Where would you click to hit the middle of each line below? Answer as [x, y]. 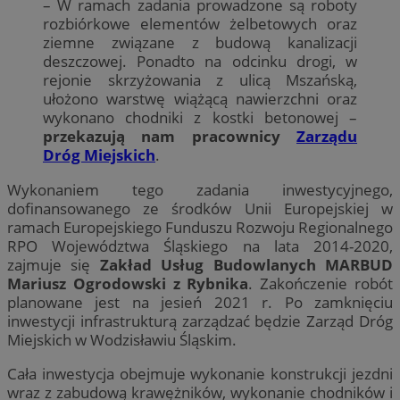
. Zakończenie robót [321, 283]
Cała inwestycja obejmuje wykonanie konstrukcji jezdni [200, 373]
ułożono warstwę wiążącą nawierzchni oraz [200, 99]
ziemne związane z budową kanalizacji [200, 43]
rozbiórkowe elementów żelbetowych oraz [200, 24]
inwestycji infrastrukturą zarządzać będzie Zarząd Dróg [200, 321]
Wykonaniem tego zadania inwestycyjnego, [200, 189]
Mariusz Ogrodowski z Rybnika [128, 283]
